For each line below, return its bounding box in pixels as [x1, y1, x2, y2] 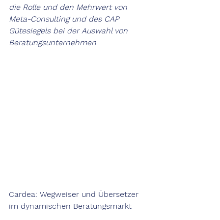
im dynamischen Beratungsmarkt [9, 201, 132, 211]
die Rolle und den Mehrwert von [9, 2, 130, 12]
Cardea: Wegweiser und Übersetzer [9, 190, 141, 199]
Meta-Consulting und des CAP [9, 14, 121, 24]
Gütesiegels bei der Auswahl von [9, 26, 130, 35]
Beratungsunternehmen [9, 38, 96, 47]
